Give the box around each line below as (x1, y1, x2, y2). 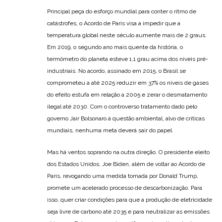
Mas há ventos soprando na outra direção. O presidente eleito (47, 149, 210, 156)
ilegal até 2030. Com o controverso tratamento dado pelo (47, 103, 197, 110)
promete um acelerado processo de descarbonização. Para (47, 184, 202, 191)
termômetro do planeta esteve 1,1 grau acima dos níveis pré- (47, 55, 208, 62)
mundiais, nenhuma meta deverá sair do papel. (47, 127, 173, 134)
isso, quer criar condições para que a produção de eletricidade (47, 196, 212, 203)
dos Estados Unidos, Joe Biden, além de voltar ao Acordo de (47, 161, 205, 167)
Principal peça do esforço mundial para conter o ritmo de (47, 8, 196, 15)
